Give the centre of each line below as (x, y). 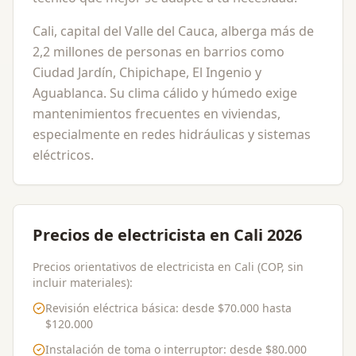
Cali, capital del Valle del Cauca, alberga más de (173, 31)
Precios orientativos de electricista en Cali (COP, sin (168, 267)
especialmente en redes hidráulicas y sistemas (172, 134)
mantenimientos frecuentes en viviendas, (157, 114)
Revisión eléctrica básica (110, 308)
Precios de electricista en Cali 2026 (167, 235)
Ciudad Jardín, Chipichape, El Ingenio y (147, 72)
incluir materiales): (83, 282)
